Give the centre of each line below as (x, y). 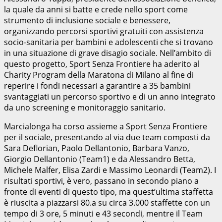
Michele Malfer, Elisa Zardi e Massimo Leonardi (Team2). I (110, 170)
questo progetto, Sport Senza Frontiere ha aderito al (102, 64)
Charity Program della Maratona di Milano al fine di (99, 75)
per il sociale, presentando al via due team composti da (107, 137)
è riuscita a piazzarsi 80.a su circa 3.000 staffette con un (107, 202)
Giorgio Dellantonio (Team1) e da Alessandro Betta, (100, 159)
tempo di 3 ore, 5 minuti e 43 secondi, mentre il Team (103, 213)
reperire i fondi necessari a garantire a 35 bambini (97, 85)
